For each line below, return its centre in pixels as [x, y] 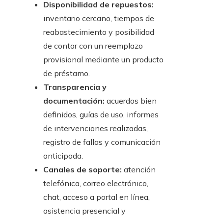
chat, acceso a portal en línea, [96, 197]
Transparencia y [75, 87]
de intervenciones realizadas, [96, 128]
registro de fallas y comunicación [102, 142]
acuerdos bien [131, 101]
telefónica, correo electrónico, [96, 183]
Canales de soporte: [82, 170]
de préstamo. [67, 73]
